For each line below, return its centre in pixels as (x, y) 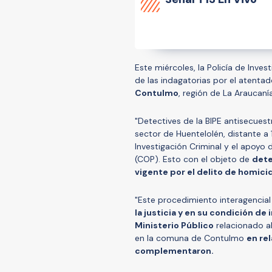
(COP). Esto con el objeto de (193, 159)
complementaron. (174, 250)
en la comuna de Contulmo (191, 238)
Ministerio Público (174, 225)
